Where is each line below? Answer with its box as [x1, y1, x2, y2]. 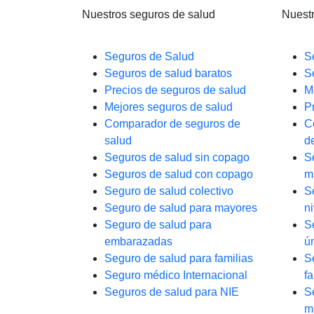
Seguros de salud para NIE [104, 286, 239, 298]
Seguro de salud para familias [104, 252, 253, 264]
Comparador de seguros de [104, 118, 240, 130]
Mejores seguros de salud [104, 101, 233, 113]
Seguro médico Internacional [104, 269, 247, 281]
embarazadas [104, 235, 172, 247]
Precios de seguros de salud [104, 84, 246, 96]
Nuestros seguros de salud [82, 8, 215, 20]
